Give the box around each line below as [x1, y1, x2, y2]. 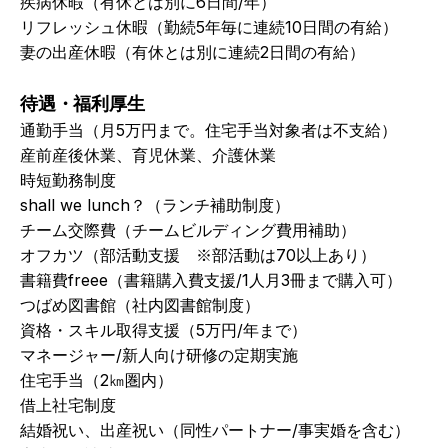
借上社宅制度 [20, 395, 116, 415]
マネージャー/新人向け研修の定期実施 [20, 345, 298, 365]
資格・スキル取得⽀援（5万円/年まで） [20, 320, 307, 340]
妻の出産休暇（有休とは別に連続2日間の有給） [20, 42, 365, 62]
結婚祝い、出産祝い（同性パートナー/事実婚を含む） [20, 420, 410, 440]
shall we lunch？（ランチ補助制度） [20, 195, 290, 215]
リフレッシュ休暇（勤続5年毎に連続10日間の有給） [20, 17, 398, 37]
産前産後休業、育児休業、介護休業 [20, 145, 276, 165]
